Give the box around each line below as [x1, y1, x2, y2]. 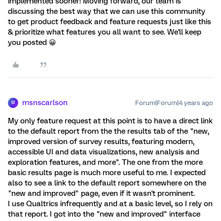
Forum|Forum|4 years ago [135, 99, 213, 107]
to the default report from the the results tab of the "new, [8, 126, 209, 136]
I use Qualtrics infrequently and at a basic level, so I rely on [8, 199, 213, 208]
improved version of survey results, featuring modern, [8, 137, 194, 146]
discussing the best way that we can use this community [8, 6, 205, 16]
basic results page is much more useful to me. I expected [8, 168, 206, 177]
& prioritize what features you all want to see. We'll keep [8, 27, 201, 37]
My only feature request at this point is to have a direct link [8, 116, 213, 125]
